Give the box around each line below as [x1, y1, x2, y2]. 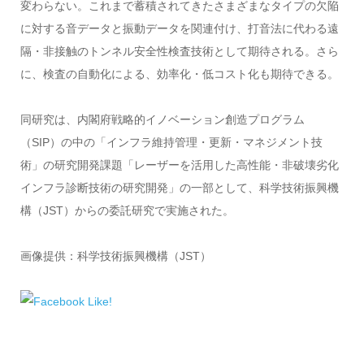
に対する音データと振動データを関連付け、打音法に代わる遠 [19, 22, 339, 36]
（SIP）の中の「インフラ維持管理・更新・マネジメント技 [19, 136, 323, 149]
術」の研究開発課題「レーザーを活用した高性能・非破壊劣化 [19, 158, 339, 172]
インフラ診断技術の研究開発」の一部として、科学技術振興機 [19, 181, 339, 195]
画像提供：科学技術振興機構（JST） [19, 249, 211, 263]
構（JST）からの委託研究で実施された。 [19, 204, 234, 218]
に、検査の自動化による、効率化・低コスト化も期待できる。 [19, 67, 339, 81]
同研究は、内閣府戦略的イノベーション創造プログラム [19, 113, 305, 127]
